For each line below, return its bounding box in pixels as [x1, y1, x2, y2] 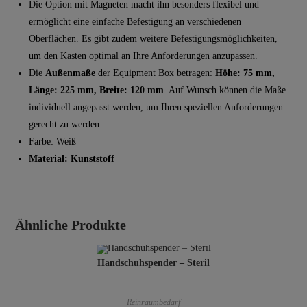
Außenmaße [45, 67, 96, 78]
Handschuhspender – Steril [97, 257, 210, 268]
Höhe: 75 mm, [215, 67, 275, 78]
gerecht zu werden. [29, 119, 103, 130]
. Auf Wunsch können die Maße [164, 84, 286, 95]
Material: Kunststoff [29, 153, 115, 164]
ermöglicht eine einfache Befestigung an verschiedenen [29, 16, 242, 27]
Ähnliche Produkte [15, 217, 127, 232]
